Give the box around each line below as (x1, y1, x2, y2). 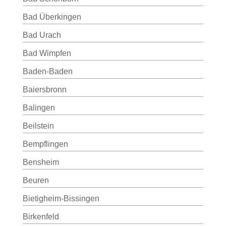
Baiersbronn (22, 85, 67, 94)
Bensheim (22, 158, 59, 166)
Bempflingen (22, 140, 68, 148)
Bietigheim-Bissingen (22, 194, 99, 203)
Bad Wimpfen (22, 49, 71, 58)
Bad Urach (22, 31, 61, 39)
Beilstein (22, 122, 54, 130)
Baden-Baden (22, 67, 73, 76)
